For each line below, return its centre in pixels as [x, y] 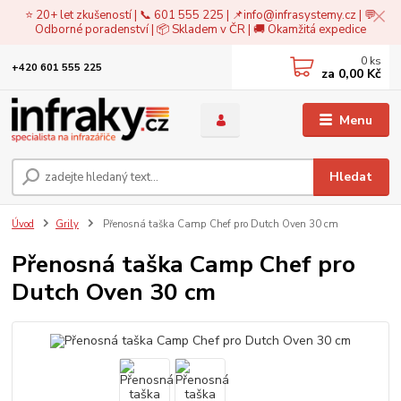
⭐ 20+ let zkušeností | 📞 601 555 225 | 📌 [134, 15]
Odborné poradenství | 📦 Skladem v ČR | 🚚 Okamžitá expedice [200, 29]
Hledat [351, 176]
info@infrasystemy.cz [300, 15]
